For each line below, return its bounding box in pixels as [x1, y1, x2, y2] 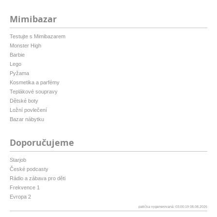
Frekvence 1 [10, 185, 40, 191]
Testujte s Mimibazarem [10, 33, 65, 40]
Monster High [10, 43, 41, 49]
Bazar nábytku [10, 116, 44, 123]
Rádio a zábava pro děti [10, 175, 65, 182]
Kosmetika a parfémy [10, 79, 60, 86]
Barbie [10, 52, 25, 58]
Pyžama [10, 70, 29, 77]
